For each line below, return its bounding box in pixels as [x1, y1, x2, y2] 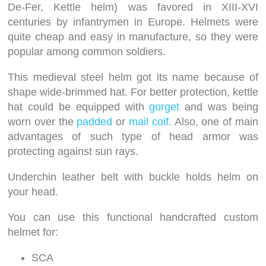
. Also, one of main [168, 116, 259, 128]
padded [77, 116, 113, 128]
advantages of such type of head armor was [8, 131, 258, 143]
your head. [8, 186, 58, 198]
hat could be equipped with [8, 101, 150, 113]
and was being [179, 101, 258, 113]
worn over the [8, 116, 77, 128]
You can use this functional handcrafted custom [8, 211, 258, 224]
